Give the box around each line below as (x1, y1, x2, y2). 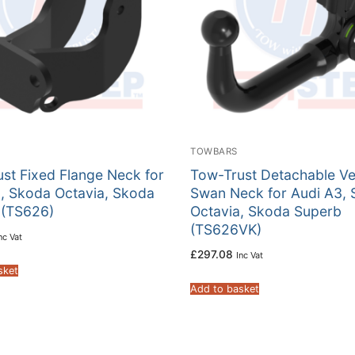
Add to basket (190, 283, 259, 296)
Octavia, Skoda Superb (190, 202, 342, 219)
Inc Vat (236, 250, 263, 261)
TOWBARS (190, 145, 238, 157)
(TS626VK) (190, 220, 261, 238)
